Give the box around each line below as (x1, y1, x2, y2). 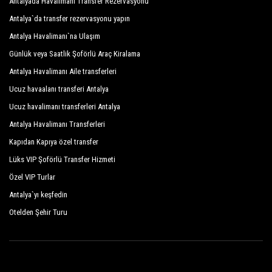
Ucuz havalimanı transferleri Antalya (9, 102, 120, 111)
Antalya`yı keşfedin (9, 190, 67, 199)
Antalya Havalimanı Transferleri (9, 120, 105, 129)
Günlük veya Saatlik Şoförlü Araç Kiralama (9, 49, 140, 58)
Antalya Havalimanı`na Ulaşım (9, 32, 100, 41)
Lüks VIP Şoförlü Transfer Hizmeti (9, 155, 115, 164)
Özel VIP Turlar (9, 172, 55, 182)
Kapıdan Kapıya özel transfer (9, 137, 98, 146)
